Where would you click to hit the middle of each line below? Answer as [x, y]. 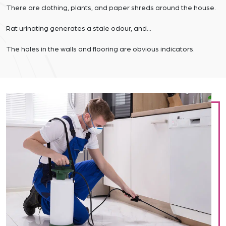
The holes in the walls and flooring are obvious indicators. [100, 50]
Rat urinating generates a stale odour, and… [79, 29]
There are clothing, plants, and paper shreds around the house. [111, 8]
